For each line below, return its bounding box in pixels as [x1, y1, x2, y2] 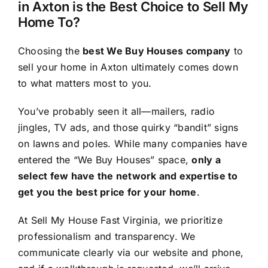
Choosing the [17, 44, 83, 57]
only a [191, 153, 221, 166]
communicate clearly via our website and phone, [17, 246, 244, 258]
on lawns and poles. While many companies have [17, 137, 247, 150]
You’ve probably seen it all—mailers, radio [17, 105, 215, 117]
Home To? [17, 14, 80, 30]
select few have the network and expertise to [17, 169, 238, 182]
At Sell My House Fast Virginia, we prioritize [17, 214, 223, 226]
